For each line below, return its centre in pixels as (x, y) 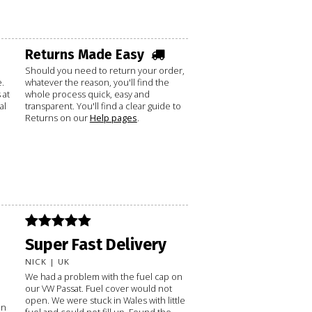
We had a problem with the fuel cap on (103, 276)
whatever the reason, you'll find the (97, 82)
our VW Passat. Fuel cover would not (98, 288)
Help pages (113, 117)
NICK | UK (47, 261)
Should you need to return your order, (104, 70)
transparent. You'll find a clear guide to (103, 106)
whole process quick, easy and (87, 94)
